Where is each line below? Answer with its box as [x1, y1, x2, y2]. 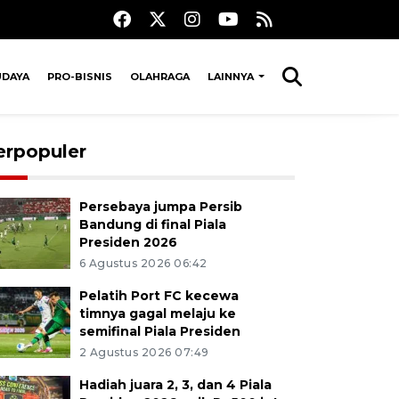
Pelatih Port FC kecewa [78, 288, 239, 304]
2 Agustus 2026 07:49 [78, 346, 209, 359]
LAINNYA [207, 70, 256, 83]
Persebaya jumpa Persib [78, 199, 242, 215]
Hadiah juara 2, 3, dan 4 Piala [78, 377, 272, 393]
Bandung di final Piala [78, 216, 226, 232]
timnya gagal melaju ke [78, 305, 236, 322]
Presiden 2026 [78, 234, 177, 250]
